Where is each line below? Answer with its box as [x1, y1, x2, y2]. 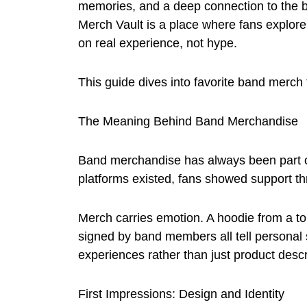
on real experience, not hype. [78, 36, 237, 50]
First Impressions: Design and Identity [78, 286, 284, 301]
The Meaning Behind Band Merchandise [78, 114, 298, 128]
